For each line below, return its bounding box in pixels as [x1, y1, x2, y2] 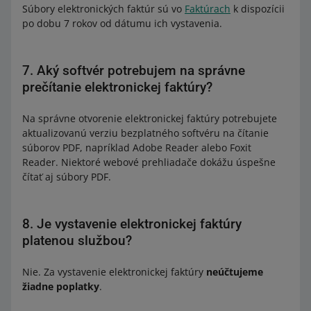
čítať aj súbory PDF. [22, 170, 111, 183]
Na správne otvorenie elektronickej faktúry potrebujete [22, 112, 277, 125]
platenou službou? [22, 233, 132, 249]
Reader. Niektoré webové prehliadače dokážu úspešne [22, 155, 276, 169]
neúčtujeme [206, 265, 263, 278]
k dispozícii [230, 2, 285, 15]
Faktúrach [185, 2, 230, 15]
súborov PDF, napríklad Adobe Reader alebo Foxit [22, 141, 251, 154]
